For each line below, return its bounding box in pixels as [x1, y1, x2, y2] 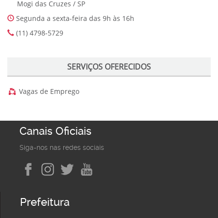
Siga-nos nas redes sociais [19, 144, 104, 151]
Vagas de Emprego [18, 87, 79, 96]
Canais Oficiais [19, 125, 91, 137]
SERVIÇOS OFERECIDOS [67, 61, 151, 72]
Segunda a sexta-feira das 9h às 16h [14, 14, 134, 23]
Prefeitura [20, 196, 70, 209]
